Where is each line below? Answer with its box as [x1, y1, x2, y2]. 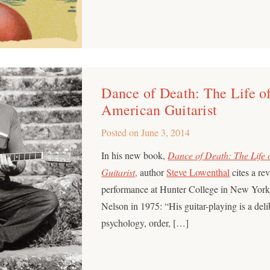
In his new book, [101, 148, 168, 162]
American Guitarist [101, 99, 218, 119]
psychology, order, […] [101, 216, 189, 229]
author [137, 165, 167, 178]
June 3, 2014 [141, 125, 190, 139]
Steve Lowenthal [166, 165, 230, 178]
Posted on [101, 125, 142, 139]
